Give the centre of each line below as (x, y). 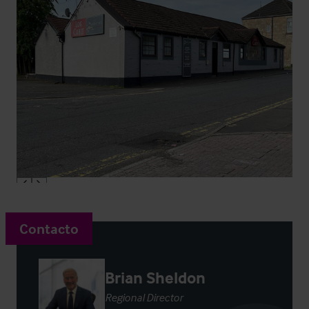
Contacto (49, 228)
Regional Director (144, 297)
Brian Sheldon (155, 278)
